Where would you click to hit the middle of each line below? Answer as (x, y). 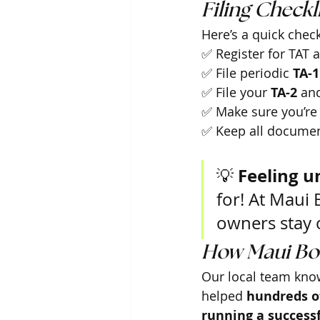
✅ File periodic (247, 72)
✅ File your (236, 92)
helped (224, 295)
